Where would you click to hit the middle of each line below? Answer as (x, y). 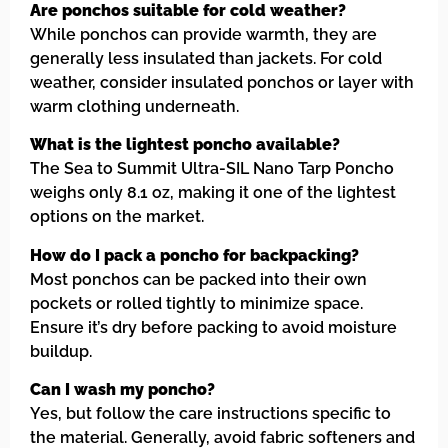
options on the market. (117, 217)
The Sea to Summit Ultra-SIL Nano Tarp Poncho (212, 169)
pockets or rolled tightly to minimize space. (196, 303)
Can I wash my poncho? (122, 389)
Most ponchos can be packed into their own (198, 279)
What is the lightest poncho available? (185, 145)
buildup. (61, 351)
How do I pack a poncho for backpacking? (194, 255)
